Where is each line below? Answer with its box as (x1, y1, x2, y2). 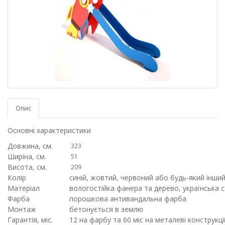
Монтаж (8, 204, 36, 214)
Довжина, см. (8, 141, 53, 151)
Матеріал (8, 183, 40, 193)
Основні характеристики (8, 126, 91, 136)
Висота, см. (8, 162, 47, 172)
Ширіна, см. (8, 152, 46, 162)
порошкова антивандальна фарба (69, 194, 186, 204)
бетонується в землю (69, 204, 143, 214)
